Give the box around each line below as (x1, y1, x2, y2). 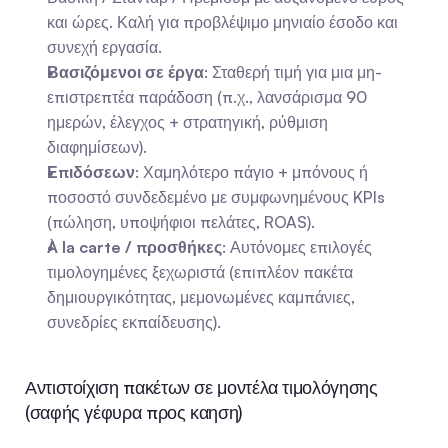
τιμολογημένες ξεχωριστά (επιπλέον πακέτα (47, 262, 353, 282)
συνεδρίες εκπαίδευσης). (47, 312, 221, 332)
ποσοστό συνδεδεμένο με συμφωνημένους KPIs (47, 187, 385, 207)
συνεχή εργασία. (47, 37, 162, 57)
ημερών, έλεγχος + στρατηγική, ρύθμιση (47, 112, 328, 132)
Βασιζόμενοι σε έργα (47, 62, 204, 82)
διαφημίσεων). (47, 137, 147, 157)
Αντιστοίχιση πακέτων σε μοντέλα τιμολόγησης (25, 376, 378, 398)
